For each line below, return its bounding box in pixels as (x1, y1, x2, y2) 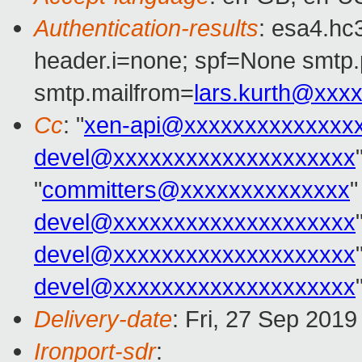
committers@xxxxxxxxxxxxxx (42, 176, 350, 204)
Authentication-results (34, 15, 259, 42)
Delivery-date (34, 305, 172, 333)
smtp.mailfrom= (34, 79, 194, 107)
